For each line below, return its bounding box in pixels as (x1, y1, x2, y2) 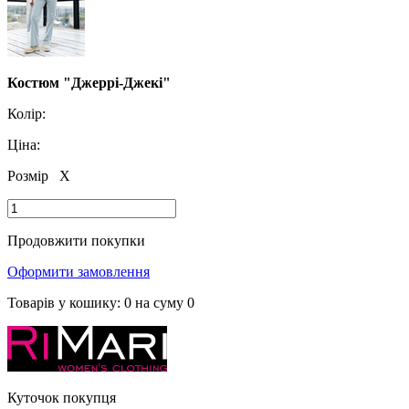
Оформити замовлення (7, 263, 150, 279)
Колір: (7, 105, 46, 121)
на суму (131, 294, 187, 310)
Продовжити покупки (7, 232, 145, 248)
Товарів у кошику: (7, 294, 124, 310)
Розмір (7, 167, 52, 184)
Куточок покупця (7, 389, 116, 405)
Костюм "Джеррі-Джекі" (7, 74, 171, 90)
